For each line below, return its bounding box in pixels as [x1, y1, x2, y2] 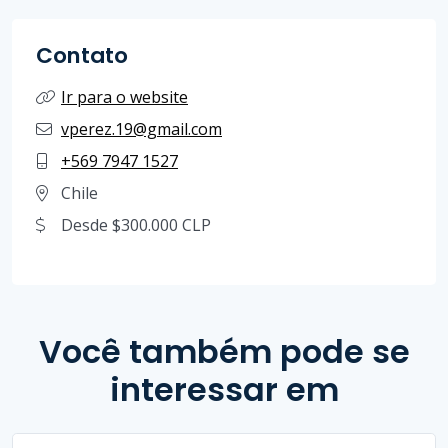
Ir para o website [61, 85, 188, 108]
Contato [36, 39, 128, 71]
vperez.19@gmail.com [61, 117, 222, 140]
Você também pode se [38, 328, 410, 374]
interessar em [109, 366, 339, 412]
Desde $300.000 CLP [61, 213, 211, 236]
